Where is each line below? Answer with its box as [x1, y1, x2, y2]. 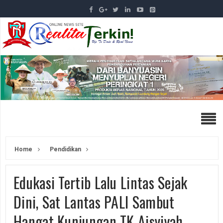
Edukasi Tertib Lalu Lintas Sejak [13, 171, 188, 194]
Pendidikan [48, 145, 81, 153]
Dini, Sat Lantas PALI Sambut [13, 190, 175, 213]
